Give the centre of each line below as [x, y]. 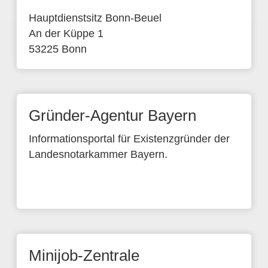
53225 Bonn [57, 49]
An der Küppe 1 [66, 33]
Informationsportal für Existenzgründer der [129, 139]
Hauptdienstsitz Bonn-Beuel [95, 18]
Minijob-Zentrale [84, 255]
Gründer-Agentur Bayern [112, 115]
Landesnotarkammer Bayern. [98, 154]
